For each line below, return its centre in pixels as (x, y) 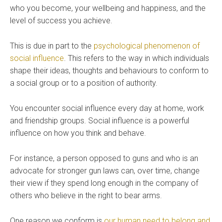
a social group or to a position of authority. (84, 83)
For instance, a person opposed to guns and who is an (104, 159)
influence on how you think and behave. (78, 133)
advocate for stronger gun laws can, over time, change (105, 171)
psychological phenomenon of (147, 46)
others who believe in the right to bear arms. (86, 196)
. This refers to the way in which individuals (137, 58)
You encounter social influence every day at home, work (107, 109)
